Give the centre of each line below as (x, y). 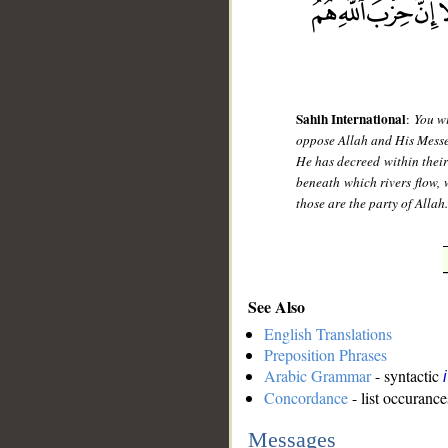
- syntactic (407, 376)
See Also (276, 306)
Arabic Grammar (317, 376)
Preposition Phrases (325, 355)
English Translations (328, 334)
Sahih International (351, 119)
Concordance (306, 398)
